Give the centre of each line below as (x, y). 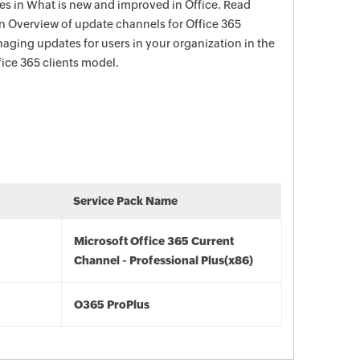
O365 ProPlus (112, 305)
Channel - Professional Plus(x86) (164, 260)
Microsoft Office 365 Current (154, 241)
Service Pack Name (125, 201)
